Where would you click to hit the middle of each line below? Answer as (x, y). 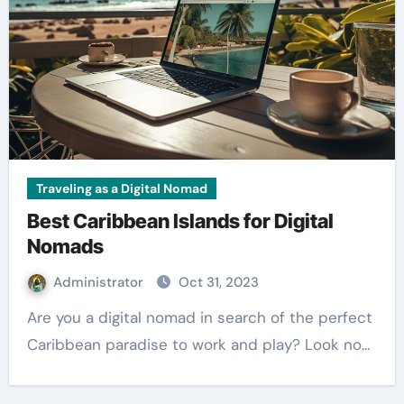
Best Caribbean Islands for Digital (180, 221)
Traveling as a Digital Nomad (121, 188)
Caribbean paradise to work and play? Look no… (198, 344)
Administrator (100, 282)
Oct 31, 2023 (218, 282)
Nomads (65, 246)
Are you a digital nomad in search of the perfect (32, 317)
